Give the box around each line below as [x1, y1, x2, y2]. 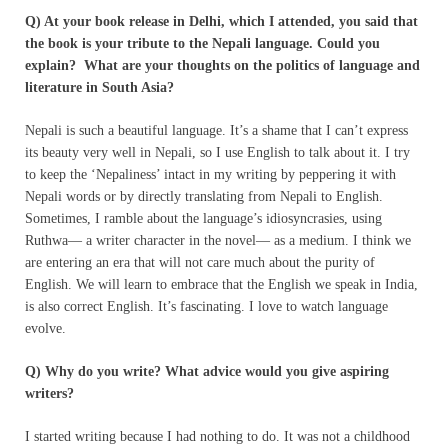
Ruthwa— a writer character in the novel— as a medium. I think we [25, 232, 411, 248]
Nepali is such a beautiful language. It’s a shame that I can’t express [25, 122, 408, 138]
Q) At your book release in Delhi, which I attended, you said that [25, 13, 418, 29]
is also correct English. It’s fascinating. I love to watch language [25, 298, 388, 314]
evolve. [25, 320, 66, 336]
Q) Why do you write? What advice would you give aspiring [25, 363, 389, 379]
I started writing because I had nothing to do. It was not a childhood [25, 428, 410, 444]
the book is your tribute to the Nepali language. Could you [25, 35, 380, 51]
